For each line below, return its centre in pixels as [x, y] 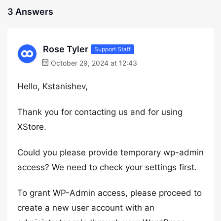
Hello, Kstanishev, [53, 86]
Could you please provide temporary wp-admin [110, 152]
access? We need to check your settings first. [107, 167]
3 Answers [30, 12]
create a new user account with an [86, 208]
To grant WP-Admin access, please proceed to [110, 193]
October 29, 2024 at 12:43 [93, 63]
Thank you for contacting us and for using [100, 112]
